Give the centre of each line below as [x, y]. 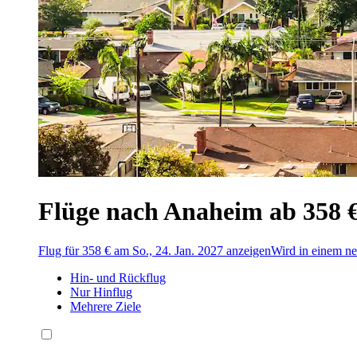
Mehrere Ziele [106, 306]
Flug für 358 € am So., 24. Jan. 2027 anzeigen [155, 250]
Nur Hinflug [101, 292]
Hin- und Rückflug [118, 277]
